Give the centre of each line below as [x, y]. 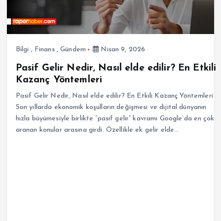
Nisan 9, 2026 [122, 49]
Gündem [73, 49]
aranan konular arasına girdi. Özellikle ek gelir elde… [97, 130]
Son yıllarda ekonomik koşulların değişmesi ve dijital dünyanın [111, 107]
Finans [44, 49]
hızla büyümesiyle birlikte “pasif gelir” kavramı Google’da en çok [115, 118]
